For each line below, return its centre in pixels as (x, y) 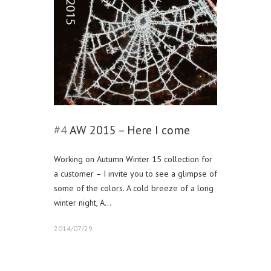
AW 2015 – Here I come (130, 130)
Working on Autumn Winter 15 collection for (133, 159)
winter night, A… (83, 203)
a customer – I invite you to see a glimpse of (135, 174)
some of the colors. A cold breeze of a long (134, 188)
